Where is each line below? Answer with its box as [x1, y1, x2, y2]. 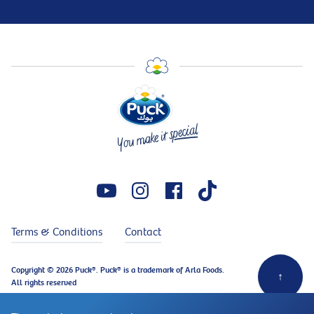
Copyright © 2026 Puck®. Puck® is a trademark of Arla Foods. [11, 264, 224, 275]
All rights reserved [11, 277, 76, 288]
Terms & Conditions [11, 225, 102, 239]
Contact [125, 225, 161, 239]
